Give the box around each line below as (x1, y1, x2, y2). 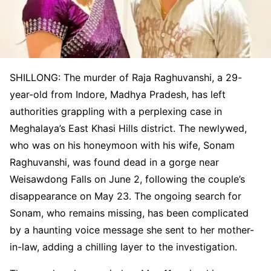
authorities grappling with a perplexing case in (10, 105, 222, 117)
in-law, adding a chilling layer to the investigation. (10, 240, 237, 253)
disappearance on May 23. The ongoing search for (10, 189, 241, 202)
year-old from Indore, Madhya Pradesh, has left (10, 88, 226, 100)
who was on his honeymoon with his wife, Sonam (10, 139, 235, 151)
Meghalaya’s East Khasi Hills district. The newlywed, (10, 122, 247, 134)
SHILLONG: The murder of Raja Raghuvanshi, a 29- (10, 71, 242, 83)
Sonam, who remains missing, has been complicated (10, 206, 249, 219)
